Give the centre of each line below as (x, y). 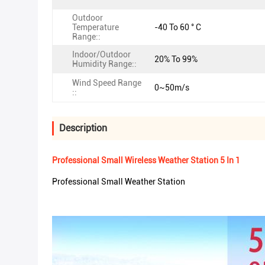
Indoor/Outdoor (101, 54)
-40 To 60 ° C (178, 27)
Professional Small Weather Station (119, 182)
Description (83, 128)
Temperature (96, 27)
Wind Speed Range (107, 83)
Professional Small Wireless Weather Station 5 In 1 (146, 160)
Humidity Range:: (104, 64)
